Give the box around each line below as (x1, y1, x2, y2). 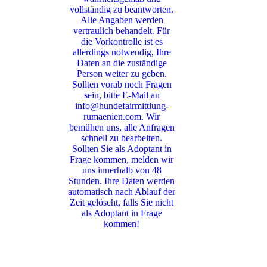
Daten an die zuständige (76, 58, 167, 68)
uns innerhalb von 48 (82, 165, 162, 175)
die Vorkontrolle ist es (80, 36, 163, 46)
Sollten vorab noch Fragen (72, 79, 172, 89)
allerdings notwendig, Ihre (72, 47, 171, 57)
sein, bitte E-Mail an (83, 90, 160, 100)
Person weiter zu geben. (76, 69, 167, 79)
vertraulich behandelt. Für (73, 26, 170, 36)
